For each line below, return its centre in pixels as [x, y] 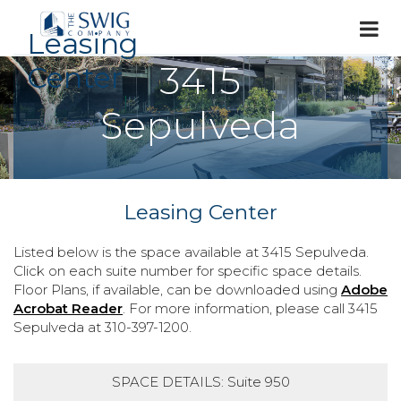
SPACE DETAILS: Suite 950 [200, 382]
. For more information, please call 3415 [250, 309]
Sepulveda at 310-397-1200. [102, 328]
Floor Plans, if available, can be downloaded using [177, 290]
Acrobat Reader [68, 309]
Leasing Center [200, 213]
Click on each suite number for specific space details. [188, 271]
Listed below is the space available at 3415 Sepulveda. [191, 252]
